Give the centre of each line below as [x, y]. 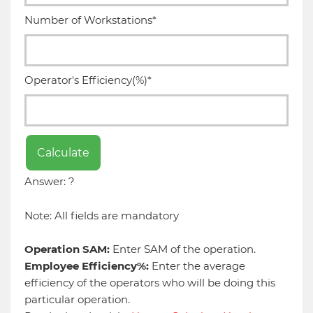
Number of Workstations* [90, 20]
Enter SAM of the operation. [183, 249]
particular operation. [77, 300]
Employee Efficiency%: [87, 266]
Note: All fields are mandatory [102, 216]
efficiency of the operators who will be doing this [150, 283]
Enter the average [197, 266]
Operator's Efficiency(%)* [88, 80]
